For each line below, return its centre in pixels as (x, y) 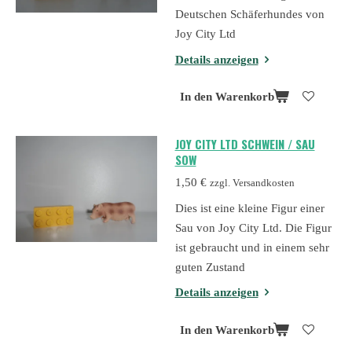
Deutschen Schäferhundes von (249, 14)
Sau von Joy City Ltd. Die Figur (253, 227)
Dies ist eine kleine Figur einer (249, 208)
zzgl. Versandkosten (252, 183)
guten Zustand (210, 267)
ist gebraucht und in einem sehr (252, 247)
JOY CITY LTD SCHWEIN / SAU (245, 143)
